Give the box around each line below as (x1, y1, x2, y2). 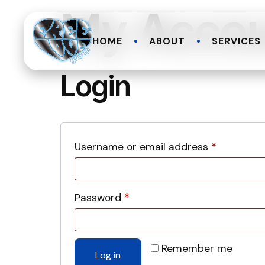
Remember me (161, 242, 232, 256)
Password (75, 191, 124, 205)
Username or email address (75, 140, 211, 154)
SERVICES (212, 35, 261, 48)
